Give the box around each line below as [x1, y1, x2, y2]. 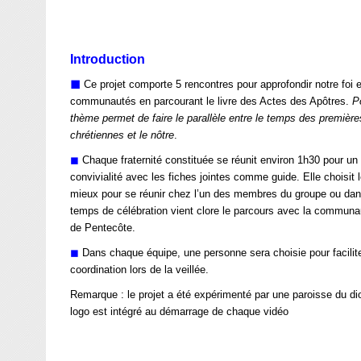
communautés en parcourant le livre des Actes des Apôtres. [70, 95, 352, 107]
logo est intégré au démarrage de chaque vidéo [70, 305, 288, 317]
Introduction [70, 52, 145, 66]
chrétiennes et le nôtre [70, 129, 174, 141]
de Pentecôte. [70, 222, 135, 234]
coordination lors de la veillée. [70, 263, 209, 276]
